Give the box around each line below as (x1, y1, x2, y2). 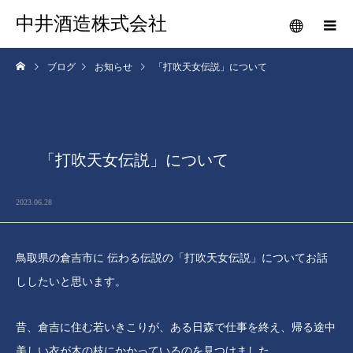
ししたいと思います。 (16, 276, 126, 288)
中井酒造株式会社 (16, 13, 167, 34)
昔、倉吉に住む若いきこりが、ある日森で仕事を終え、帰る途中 (16, 321, 336, 333)
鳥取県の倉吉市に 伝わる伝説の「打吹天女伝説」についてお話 (16, 252, 328, 264)
